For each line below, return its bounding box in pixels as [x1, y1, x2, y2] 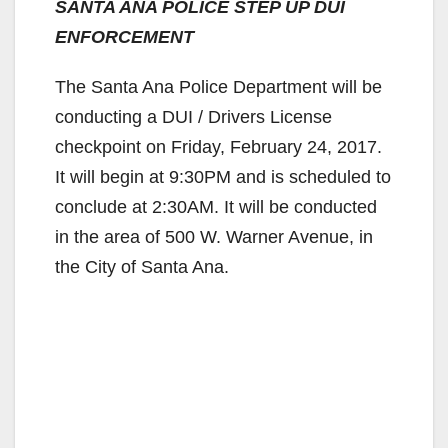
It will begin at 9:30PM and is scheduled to [55, 166, 391, 187]
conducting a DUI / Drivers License [55, 106, 332, 127]
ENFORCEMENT [55, 26, 194, 47]
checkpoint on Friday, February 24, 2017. [55, 136, 382, 157]
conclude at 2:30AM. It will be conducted [55, 196, 377, 217]
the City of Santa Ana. [55, 256, 229, 277]
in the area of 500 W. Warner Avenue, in [55, 226, 373, 247]
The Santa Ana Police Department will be [55, 76, 382, 97]
